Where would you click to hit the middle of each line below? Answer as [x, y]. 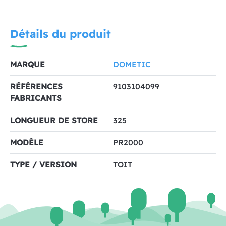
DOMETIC [132, 64]
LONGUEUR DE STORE [54, 120]
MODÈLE [27, 142]
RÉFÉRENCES [36, 86]
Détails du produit [61, 34]
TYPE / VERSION [43, 164]
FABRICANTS [36, 98]
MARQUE [27, 64]
